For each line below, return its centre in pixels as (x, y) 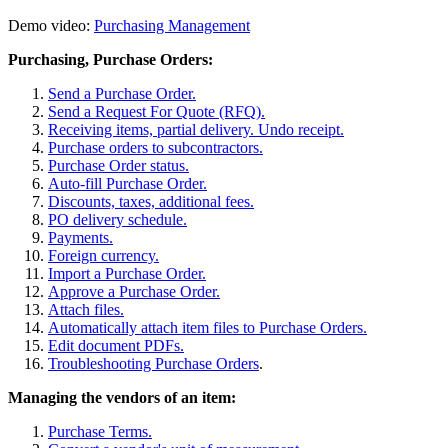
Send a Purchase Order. (122, 94)
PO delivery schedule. (117, 220)
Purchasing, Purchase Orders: (110, 60)
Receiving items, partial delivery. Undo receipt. (196, 130)
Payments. (80, 238)
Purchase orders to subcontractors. (155, 148)
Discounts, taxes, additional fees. (151, 202)
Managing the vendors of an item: (122, 398)
